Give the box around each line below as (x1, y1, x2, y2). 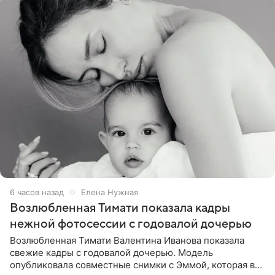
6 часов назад (10, 187, 64, 197)
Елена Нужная (81, 187, 138, 197)
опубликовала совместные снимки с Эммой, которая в (10, 258, 255, 271)
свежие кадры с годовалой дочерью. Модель (10, 246, 213, 258)
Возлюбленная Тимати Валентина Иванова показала (10, 234, 244, 246)
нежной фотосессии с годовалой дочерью (10, 217, 252, 231)
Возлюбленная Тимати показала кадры (10, 201, 230, 215)
